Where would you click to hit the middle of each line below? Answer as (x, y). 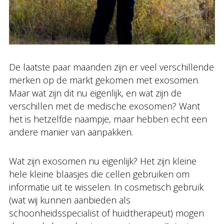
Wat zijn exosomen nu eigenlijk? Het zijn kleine (103, 161)
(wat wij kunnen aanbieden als (70, 200)
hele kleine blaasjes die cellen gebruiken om (99, 174)
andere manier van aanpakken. (71, 132)
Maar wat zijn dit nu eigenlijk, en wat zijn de (95, 93)
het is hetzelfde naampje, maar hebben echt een (108, 119)
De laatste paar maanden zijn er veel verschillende (111, 67)
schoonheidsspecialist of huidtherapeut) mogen (106, 213)
